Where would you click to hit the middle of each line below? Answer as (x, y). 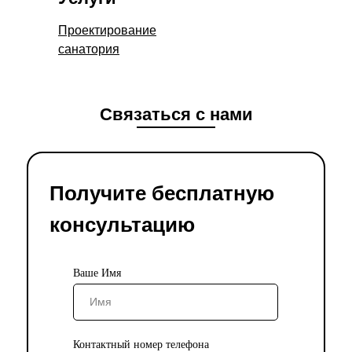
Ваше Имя (97, 273)
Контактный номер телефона (141, 344)
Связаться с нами (176, 114)
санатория (89, 49)
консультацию (122, 224)
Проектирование (107, 30)
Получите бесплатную (162, 193)
